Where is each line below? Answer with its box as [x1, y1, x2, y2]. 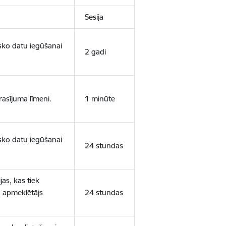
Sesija [84, 12, 103, 22]
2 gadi [84, 47, 106, 56]
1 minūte [84, 94, 115, 103]
